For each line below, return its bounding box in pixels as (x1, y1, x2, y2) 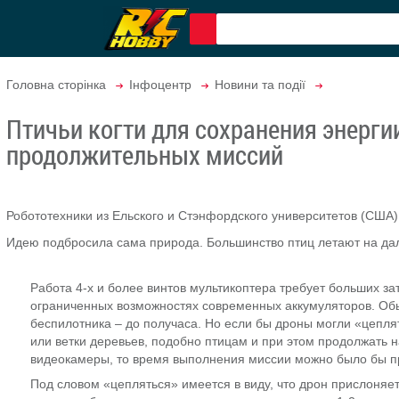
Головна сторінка (6, 77, 106, 92)
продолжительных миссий (6, 137, 283, 172)
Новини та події (215, 77, 305, 92)
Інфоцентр (129, 77, 191, 92)
